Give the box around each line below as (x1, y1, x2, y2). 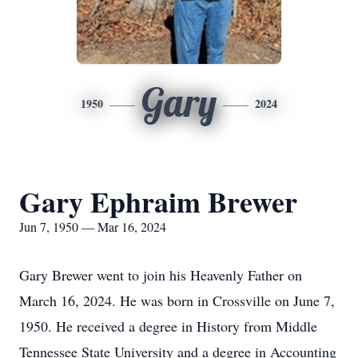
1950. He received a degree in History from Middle (19, 316, 317, 336)
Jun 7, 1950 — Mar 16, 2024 (19, 218, 166, 235)
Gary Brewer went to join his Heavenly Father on (19, 265, 302, 284)
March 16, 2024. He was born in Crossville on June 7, (19, 291, 335, 310)
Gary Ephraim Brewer (19, 181, 297, 222)
